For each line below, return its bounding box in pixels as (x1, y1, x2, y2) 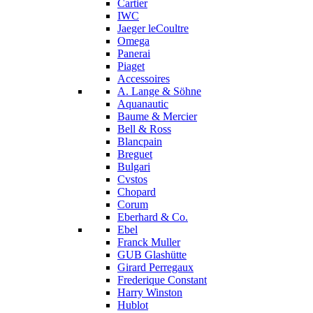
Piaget (117, 60, 145, 72)
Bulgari (117, 161, 150, 173)
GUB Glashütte (117, 249, 187, 261)
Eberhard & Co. (117, 211, 188, 223)
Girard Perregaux (117, 261, 194, 273)
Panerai (117, 48, 150, 59)
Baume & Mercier (117, 110, 197, 122)
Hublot (117, 299, 148, 311)
